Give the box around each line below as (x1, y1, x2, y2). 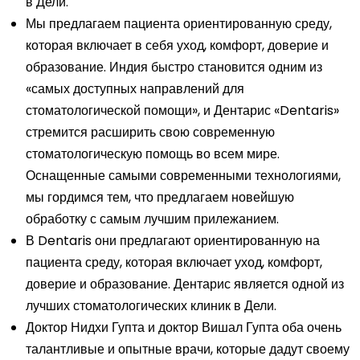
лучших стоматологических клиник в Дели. (26, 296, 276, 315)
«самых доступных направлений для (26, 79, 244, 98)
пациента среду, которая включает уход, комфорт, (26, 252, 322, 272)
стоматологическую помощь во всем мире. (26, 144, 280, 163)
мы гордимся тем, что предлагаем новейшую (26, 187, 294, 207)
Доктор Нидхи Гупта (26, 317, 145, 337)
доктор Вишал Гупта (158, 317, 279, 337)
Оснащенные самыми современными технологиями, (26, 166, 341, 185)
